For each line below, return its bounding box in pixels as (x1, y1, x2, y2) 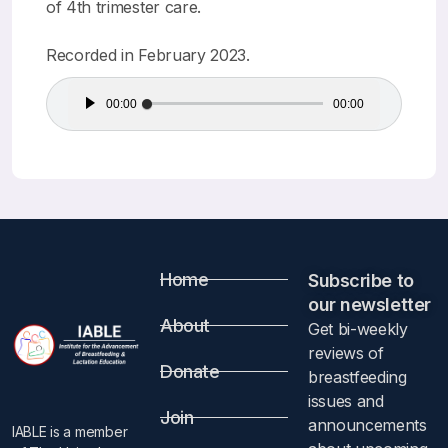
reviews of (308, 343, 384, 363)
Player (82, 110, 125, 128)
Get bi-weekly (308, 319, 408, 339)
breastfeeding (308, 367, 407, 387)
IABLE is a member (12, 423, 128, 440)
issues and (308, 391, 384, 411)
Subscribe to (308, 270, 414, 291)
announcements (308, 415, 427, 435)
